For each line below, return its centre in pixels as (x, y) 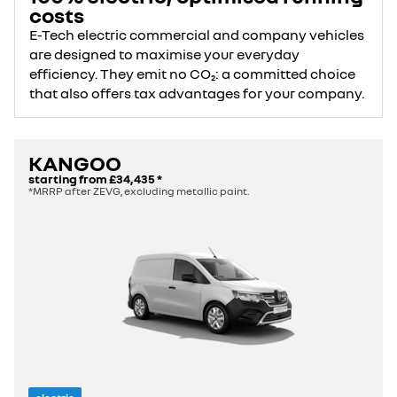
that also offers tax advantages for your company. (197, 93)
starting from (69, 179)
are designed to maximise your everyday (164, 54)
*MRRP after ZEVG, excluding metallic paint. (139, 191)
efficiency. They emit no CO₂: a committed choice (192, 74)
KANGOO (75, 163)
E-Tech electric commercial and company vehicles (197, 35)
